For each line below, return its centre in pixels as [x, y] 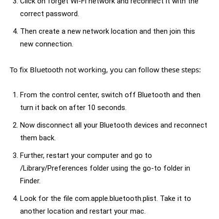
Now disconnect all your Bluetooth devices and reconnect [114, 125]
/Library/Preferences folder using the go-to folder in [105, 168]
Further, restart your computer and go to [86, 155]
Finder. [30, 181]
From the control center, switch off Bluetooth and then [110, 95]
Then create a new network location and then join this [108, 31]
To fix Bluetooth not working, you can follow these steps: [105, 69]
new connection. [47, 44]
